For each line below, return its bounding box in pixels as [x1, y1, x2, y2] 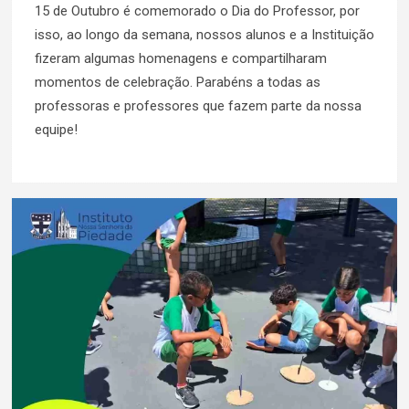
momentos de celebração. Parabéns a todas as [35, 74, 320, 90]
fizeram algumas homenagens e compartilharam [35, 50, 327, 67]
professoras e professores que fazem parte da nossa [35, 98, 362, 114]
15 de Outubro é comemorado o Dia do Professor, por [35, 3, 360, 19]
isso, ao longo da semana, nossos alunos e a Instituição [35, 26, 374, 43]
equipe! [35, 121, 78, 138]
